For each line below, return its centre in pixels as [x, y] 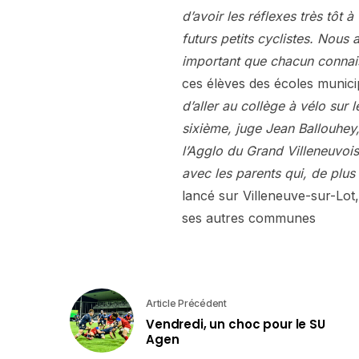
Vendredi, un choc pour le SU [236, 324]
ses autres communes [249, 218]
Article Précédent [186, 303]
